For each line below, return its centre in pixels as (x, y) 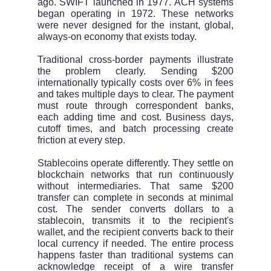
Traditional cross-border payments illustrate (135, 60)
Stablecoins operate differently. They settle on (135, 163)
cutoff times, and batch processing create (135, 129)
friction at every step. (81, 140)
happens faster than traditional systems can (135, 255)
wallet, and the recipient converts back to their (135, 232)
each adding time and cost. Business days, (135, 117)
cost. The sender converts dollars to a (135, 209)
